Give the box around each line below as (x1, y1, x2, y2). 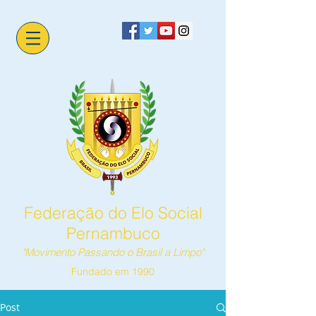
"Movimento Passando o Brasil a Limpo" (22, 245, 204, 259)
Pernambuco (66, 223, 160, 243)
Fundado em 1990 (71, 265, 154, 278)
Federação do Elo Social (23, 202, 202, 223)
